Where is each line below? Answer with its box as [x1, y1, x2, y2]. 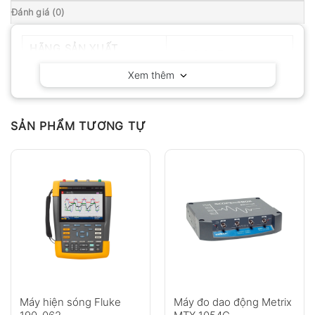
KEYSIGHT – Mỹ [174, 48, 249, 60]
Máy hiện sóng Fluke [19, 295, 121, 309]
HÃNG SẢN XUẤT [30, 42, 118, 55]
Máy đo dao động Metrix [173, 295, 292, 309]
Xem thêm [128, 69, 180, 82]
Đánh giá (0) [11, 7, 65, 18]
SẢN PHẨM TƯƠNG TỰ [11, 119, 146, 134]
